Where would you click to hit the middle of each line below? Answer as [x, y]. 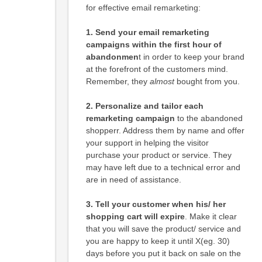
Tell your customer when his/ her [160, 204]
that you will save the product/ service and [163, 229]
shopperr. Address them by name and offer [165, 130]
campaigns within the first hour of [154, 44]
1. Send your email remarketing [147, 32]
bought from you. [207, 81]
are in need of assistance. [133, 180]
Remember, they [118, 81]
